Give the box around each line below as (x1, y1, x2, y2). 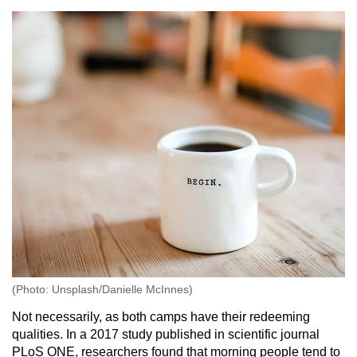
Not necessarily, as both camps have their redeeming (12, 310, 310, 324)
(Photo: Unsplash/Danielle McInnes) (12, 283, 193, 296)
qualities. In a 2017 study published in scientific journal (12, 328, 320, 342)
